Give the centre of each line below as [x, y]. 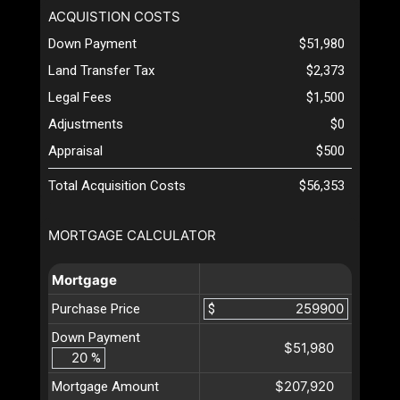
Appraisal [75, 150]
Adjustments [86, 124]
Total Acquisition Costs [117, 185]
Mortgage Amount [105, 386]
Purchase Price [96, 308]
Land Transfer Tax [101, 70]
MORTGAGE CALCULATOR [132, 235]
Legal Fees [80, 97]
